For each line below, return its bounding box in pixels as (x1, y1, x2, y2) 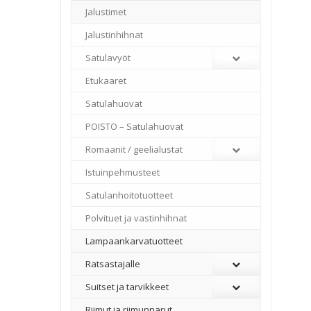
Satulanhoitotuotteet (85, 189, 173, 201)
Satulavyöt (85, 51, 131, 64)
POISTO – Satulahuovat (85, 120, 183, 133)
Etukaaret (85, 74, 126, 87)
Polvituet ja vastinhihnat (85, 212, 187, 224)
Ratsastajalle (85, 258, 140, 270)
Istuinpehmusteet (85, 166, 160, 178)
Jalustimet (85, 6, 126, 18)
